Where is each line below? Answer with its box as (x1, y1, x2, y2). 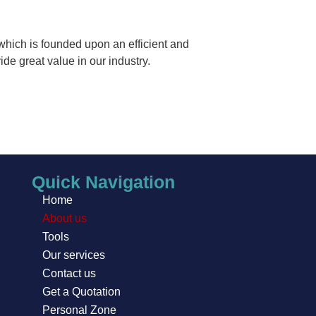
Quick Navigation (31, 172, 175, 193)
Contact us (42, 267, 96, 280)
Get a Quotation (42, 286, 121, 298)
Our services (42, 249, 105, 262)
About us (42, 212, 87, 225)
